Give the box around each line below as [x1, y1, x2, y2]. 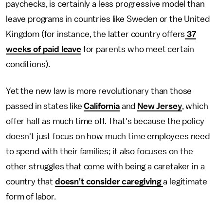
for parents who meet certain [81, 44, 195, 54]
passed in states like [6, 101, 84, 110]
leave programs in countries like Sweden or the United [6, 14, 210, 23]
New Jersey [137, 101, 182, 110]
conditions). [6, 59, 52, 69]
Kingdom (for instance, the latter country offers [6, 29, 185, 38]
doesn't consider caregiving [54, 177, 163, 186]
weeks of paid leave [6, 44, 81, 54]
